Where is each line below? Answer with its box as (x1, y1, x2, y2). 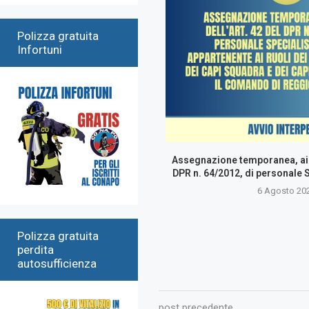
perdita (17, 242, 54, 257)
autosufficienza (17, 256, 97, 270)
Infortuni (17, 42, 62, 57)
